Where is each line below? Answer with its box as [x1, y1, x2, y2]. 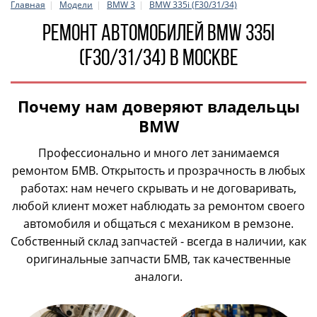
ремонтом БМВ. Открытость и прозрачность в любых [12, 163, 305, 178]
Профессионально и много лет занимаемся [38, 145, 279, 161]
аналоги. [134, 269, 183, 284]
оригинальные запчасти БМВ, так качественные [26, 251, 291, 267]
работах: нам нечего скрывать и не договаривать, [21, 180, 296, 196]
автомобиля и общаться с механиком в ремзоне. [23, 216, 294, 231]
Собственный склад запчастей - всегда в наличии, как [11, 234, 306, 249]
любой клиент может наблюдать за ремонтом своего [12, 198, 305, 214]
